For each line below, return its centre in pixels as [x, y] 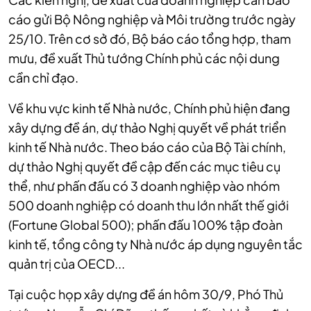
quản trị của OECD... [67, 263]
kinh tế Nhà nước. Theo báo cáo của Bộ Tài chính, [147, 146]
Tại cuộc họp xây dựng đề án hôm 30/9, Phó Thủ [146, 294]
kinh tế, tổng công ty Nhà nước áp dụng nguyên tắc [155, 244]
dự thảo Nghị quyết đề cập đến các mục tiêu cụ [144, 166]
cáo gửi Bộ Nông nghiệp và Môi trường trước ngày [152, 19]
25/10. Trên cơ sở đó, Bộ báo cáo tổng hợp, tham [150, 38]
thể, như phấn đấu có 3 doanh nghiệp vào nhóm [144, 185]
